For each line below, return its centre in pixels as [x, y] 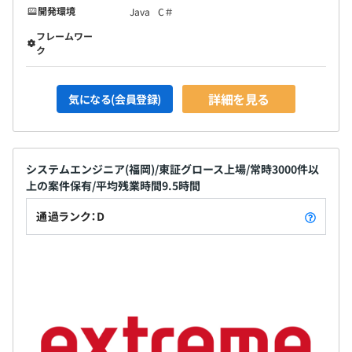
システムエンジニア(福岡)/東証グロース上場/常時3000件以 [172, 169]
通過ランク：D [71, 216]
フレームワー [65, 35]
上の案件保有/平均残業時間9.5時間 [113, 185]
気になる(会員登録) [115, 99]
